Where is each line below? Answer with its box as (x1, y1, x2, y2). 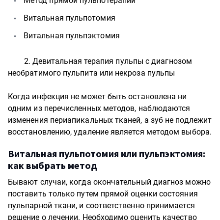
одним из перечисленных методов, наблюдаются (8, 104, 191, 113)
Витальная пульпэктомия (24, 31, 120, 40)
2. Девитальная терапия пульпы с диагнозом (8, 56, 192, 66)
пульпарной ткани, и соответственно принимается (8, 201, 195, 210)
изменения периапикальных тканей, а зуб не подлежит (8, 115, 212, 125)
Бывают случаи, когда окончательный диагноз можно (8, 177, 211, 187)
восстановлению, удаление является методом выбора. (8, 127, 212, 137)
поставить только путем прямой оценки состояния (8, 189, 198, 198)
